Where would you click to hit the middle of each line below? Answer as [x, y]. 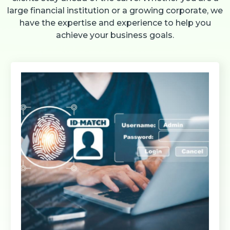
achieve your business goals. [115, 35]
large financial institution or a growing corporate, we [115, 11]
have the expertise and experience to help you [115, 23]
